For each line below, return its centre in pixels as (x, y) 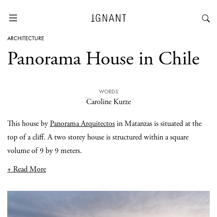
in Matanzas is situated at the (158, 124)
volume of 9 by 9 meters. (45, 151)
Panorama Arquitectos (82, 124)
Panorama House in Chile (103, 59)
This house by (29, 124)
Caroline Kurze (108, 102)
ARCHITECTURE (26, 38)
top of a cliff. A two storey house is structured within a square (98, 137)
